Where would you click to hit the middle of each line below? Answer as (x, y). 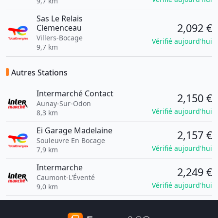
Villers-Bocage (59, 38)
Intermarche (59, 167)
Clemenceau (59, 28)
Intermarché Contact (75, 93)
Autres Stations (39, 73)
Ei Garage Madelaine (74, 130)
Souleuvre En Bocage (71, 140)
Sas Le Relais (59, 18)
